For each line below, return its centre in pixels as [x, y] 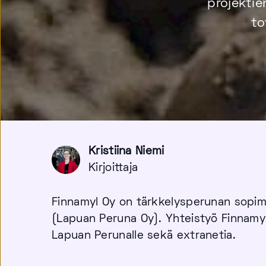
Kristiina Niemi [126, 152]
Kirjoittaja [113, 168]
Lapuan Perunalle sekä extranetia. [146, 236]
